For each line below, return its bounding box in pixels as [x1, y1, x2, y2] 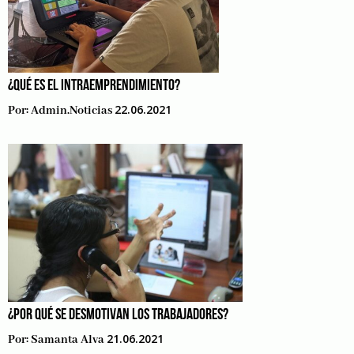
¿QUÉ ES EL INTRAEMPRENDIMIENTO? [8, 78, 180, 94]
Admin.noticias [31, 104, 112, 118]
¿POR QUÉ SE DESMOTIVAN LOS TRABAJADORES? [8, 307, 228, 323]
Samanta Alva [31, 333, 104, 347]
